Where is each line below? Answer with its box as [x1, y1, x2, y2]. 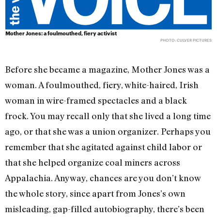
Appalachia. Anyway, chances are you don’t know [5, 172, 201, 184]
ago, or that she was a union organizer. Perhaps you [5, 126, 211, 137]
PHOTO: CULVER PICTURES [160, 38, 212, 43]
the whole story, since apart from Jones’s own [5, 188, 186, 199]
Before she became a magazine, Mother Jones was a [5, 64, 210, 75]
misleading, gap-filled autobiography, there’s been [5, 203, 204, 215]
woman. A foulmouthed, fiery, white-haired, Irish [5, 79, 199, 91]
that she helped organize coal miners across [5, 157, 180, 168]
